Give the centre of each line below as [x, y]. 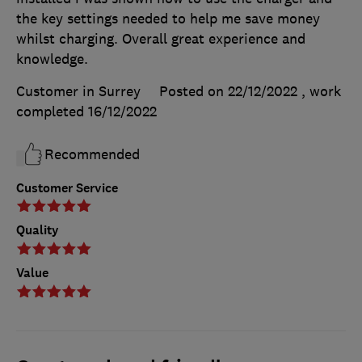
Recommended [92, 154]
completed [52, 111]
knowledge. [52, 59]
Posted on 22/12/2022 [228, 91]
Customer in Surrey [78, 91]
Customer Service [67, 187]
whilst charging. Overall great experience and [161, 38]
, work [321, 91]
